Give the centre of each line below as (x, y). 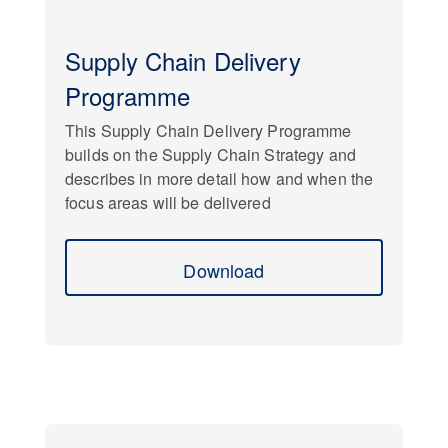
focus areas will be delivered (168, 202)
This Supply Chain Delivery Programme (208, 130)
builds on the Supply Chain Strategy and (210, 154)
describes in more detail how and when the (219, 178)
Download (224, 270)
